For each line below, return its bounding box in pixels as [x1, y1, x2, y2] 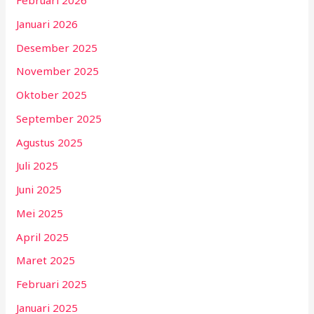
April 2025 [16, 229, 69, 244]
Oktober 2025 [16, 88, 88, 102]
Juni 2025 [16, 182, 62, 197]
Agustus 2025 [16, 135, 83, 149]
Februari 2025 [16, 277, 88, 292]
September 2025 [16, 111, 102, 125]
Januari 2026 [16, 16, 78, 31]
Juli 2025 [16, 158, 59, 173]
